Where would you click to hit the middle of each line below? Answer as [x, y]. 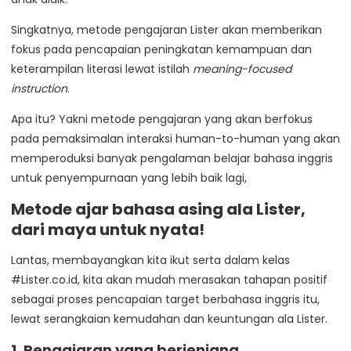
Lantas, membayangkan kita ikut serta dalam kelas [150, 261]
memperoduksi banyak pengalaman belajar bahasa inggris [172, 159]
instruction [39, 89]
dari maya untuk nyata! [108, 230]
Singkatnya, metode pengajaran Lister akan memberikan [166, 30]
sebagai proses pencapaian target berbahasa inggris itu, [165, 300]
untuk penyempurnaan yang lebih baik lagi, [129, 178]
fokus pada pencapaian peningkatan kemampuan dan [161, 50]
